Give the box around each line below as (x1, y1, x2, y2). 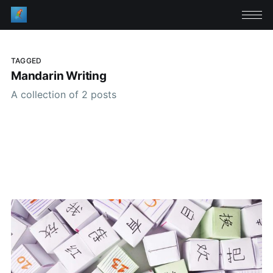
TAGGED (10, 55, 42, 65)
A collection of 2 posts (10, 88, 116, 101)
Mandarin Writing (10, 69, 107, 83)
